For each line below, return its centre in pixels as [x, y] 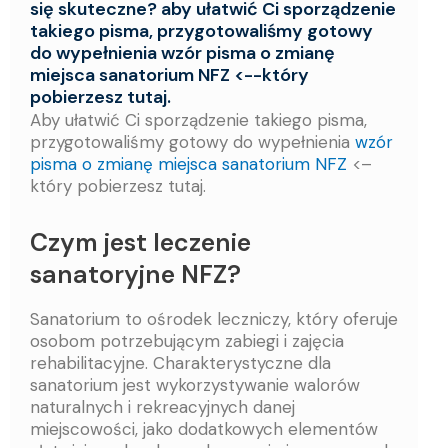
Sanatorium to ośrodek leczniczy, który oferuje [214, 319]
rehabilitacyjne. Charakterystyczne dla [180, 363]
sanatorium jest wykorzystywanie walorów [195, 385]
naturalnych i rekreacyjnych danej [162, 407]
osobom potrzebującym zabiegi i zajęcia [187, 341]
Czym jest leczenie [140, 242]
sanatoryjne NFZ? [135, 274]
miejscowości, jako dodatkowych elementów [204, 429]
